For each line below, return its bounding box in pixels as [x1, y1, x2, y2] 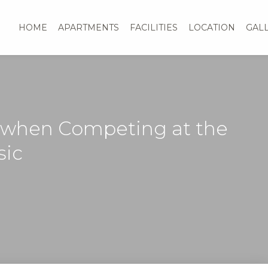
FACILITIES [130, 22, 178, 33]
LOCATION [188, 22, 236, 33]
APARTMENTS [58, 22, 120, 33]
